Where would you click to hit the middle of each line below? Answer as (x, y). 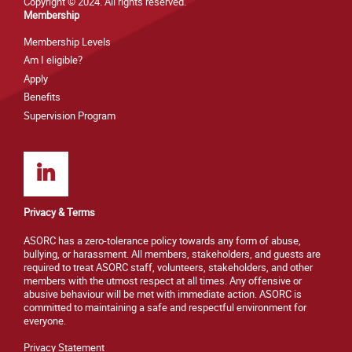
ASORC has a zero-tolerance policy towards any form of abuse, (162, 241)
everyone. (45, 321)
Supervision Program (70, 115)
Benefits (42, 97)
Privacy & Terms (59, 213)
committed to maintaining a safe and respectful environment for (165, 308)
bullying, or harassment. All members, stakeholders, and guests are (172, 255)
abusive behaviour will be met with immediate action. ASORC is (163, 295)
